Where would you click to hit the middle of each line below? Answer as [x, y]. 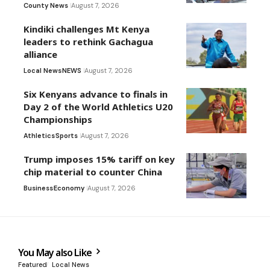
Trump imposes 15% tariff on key [99, 159]
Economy [69, 188]
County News [46, 6]
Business [38, 188]
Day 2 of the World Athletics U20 [98, 107]
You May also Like [56, 253]
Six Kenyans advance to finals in [96, 94]
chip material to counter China [93, 172]
